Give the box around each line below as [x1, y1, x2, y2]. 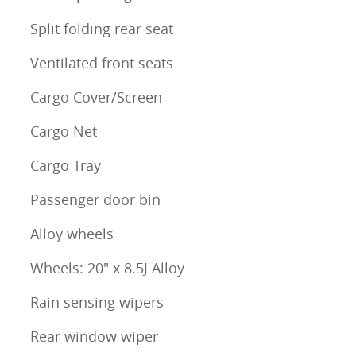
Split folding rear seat [30, 19, 173, 39]
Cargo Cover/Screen [30, 87, 162, 107]
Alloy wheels [30, 224, 114, 244]
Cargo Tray [30, 156, 101, 176]
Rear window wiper [30, 327, 158, 346]
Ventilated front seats [30, 53, 173, 73]
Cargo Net [30, 122, 97, 141]
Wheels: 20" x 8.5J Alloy [30, 258, 184, 278]
